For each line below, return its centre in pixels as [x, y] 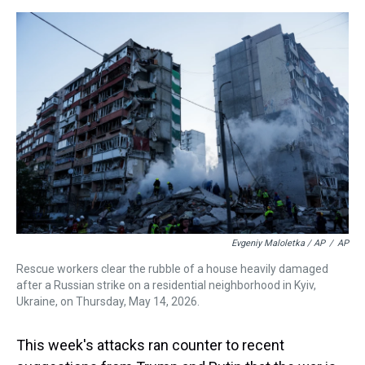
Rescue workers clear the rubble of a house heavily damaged [172, 269]
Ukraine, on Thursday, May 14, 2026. [108, 301]
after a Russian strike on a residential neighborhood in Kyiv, [166, 285]
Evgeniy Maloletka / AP [278, 243]
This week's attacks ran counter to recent [150, 345]
